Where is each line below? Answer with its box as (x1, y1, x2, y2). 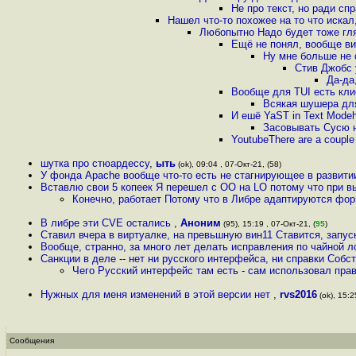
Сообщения (10, 336, 54, 345)
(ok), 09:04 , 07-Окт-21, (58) (176, 160, 281, 168)
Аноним (180, 217, 221, 229)
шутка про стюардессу (41, 157, 149, 169)
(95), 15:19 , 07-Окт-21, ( (221, 219, 315, 228)
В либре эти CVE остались (41, 217, 174, 229)
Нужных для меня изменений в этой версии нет (41, 288, 273, 300)
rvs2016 (280, 288, 317, 300)
